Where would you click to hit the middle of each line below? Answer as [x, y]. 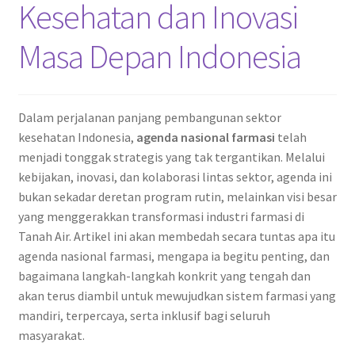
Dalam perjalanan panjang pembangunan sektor [149, 117]
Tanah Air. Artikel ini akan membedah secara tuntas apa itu [176, 236]
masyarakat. [51, 335]
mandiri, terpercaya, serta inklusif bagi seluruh [144, 315]
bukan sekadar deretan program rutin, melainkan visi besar [177, 196]
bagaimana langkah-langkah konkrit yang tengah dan [164, 275]
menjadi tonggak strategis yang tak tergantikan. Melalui [171, 157]
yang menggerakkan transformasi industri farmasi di [161, 216]
